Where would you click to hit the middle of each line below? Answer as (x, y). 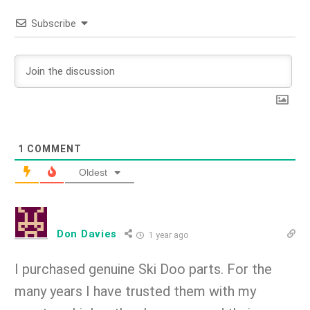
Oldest (93, 172)
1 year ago (167, 235)
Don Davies (87, 234)
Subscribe (54, 23)
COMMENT (53, 148)
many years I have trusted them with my (135, 291)
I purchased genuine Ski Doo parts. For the (143, 269)
